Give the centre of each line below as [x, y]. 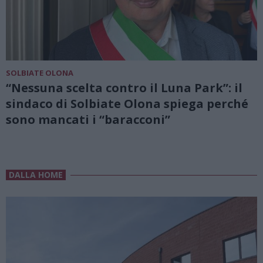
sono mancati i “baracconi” [88, 119]
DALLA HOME [36, 175]
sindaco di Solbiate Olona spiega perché [127, 103]
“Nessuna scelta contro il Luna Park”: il [124, 87]
